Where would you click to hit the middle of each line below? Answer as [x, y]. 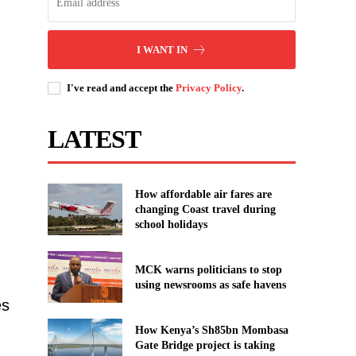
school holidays [171, 224]
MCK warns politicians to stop [208, 269]
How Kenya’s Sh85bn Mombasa [211, 330]
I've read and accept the [122, 87]
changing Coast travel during [205, 209]
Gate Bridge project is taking [205, 345]
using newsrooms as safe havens [210, 284]
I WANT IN [163, 49]
